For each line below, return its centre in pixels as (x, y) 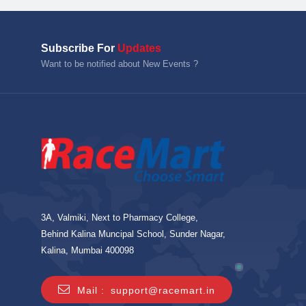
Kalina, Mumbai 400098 (87, 250)
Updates (139, 48)
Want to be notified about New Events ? (120, 64)
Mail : (91, 290)
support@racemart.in (163, 290)
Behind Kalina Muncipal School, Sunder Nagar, (133, 234)
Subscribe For (79, 48)
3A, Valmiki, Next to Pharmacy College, (120, 218)
